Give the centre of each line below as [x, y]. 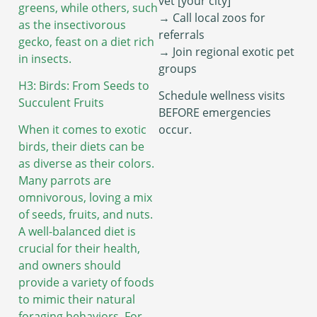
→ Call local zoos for [212, 17]
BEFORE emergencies [215, 113]
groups [178, 68]
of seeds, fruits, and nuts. [86, 215]
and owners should [70, 266]
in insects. [45, 58]
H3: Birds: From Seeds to [84, 85]
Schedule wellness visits [222, 96]
